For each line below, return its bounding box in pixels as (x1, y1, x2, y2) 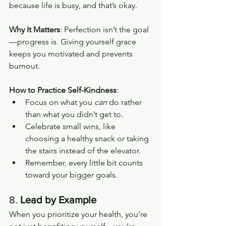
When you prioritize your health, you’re (9, 209, 149, 219)
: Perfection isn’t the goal (60, 24, 149, 34)
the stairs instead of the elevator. (25, 145, 141, 155)
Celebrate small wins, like (25, 121, 118, 131)
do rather (107, 97, 144, 107)
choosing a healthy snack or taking (25, 133, 151, 143)
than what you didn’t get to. (25, 109, 123, 119)
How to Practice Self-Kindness (9, 85, 117, 95)
